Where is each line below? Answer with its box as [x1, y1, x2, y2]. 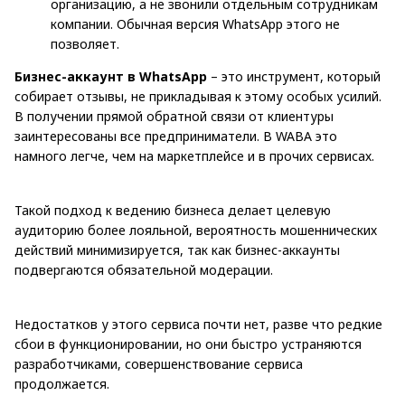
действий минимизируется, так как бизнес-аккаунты [14, 241, 340, 259]
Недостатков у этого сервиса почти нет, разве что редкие [14, 316, 382, 334]
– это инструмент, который [207, 68, 381, 86]
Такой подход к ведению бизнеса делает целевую [14, 202, 331, 220]
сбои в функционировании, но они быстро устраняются [14, 335, 362, 353]
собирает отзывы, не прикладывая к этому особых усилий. [14, 88, 381, 106]
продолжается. [14, 375, 113, 393]
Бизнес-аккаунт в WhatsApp [14, 68, 207, 86]
